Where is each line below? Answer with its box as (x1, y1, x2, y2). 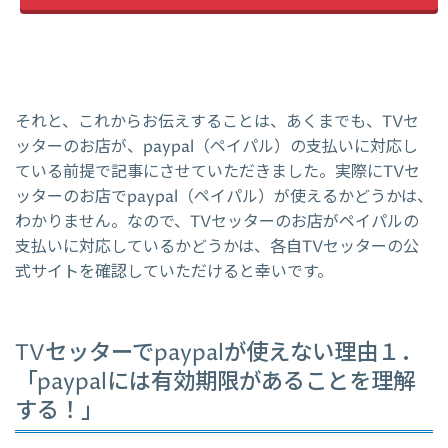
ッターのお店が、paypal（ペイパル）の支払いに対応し (15, 136, 418, 159)
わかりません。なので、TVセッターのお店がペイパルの (15, 211, 419, 234)
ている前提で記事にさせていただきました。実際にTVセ (15, 161, 420, 184)
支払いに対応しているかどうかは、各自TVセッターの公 (15, 236, 419, 259)
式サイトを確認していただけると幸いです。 (15, 261, 333, 284)
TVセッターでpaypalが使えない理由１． (15, 337, 422, 369)
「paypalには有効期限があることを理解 (15, 366, 415, 398)
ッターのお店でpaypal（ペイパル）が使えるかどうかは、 (15, 186, 433, 209)
